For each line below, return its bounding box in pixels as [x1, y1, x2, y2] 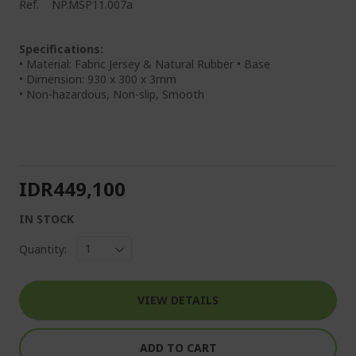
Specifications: [19, 41, 103, 56]
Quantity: [19, 241, 67, 257]
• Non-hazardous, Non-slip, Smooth [19, 87, 204, 102]
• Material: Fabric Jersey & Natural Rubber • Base [19, 56, 270, 72]
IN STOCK [19, 211, 74, 226]
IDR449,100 [19, 176, 126, 202]
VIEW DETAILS [137, 292, 219, 308]
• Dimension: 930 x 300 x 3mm [19, 72, 176, 87]
